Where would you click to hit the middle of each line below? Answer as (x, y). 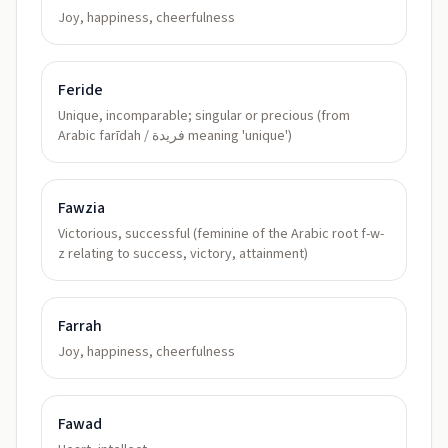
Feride (80, 90)
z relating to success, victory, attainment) (183, 254)
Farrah (80, 326)
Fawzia (81, 208)
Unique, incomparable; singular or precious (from (204, 116)
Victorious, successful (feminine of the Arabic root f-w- (221, 234)
